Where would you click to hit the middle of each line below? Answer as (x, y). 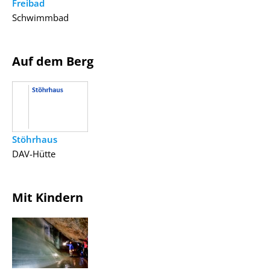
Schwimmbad (40, 17)
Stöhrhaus (35, 139)
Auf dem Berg (53, 61)
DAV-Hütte (34, 153)
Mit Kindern (48, 197)
